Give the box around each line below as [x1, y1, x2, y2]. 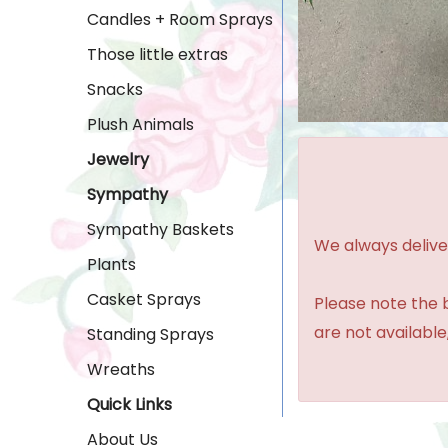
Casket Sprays [87, 288, 201, 311]
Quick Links [87, 393, 172, 416]
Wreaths [87, 358, 155, 381]
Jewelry [87, 148, 149, 171]
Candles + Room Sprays [87, 8, 273, 31]
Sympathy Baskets [87, 218, 234, 241]
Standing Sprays [87, 323, 214, 346]
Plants [87, 253, 136, 276]
